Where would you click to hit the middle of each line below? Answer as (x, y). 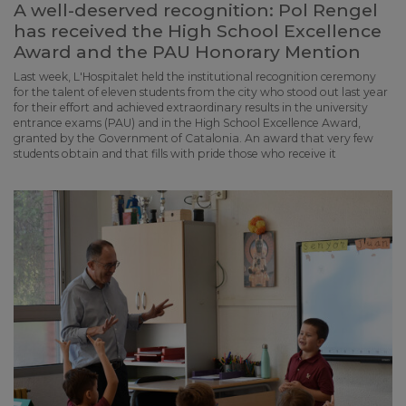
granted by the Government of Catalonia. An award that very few (193, 138)
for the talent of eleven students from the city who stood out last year (201, 92)
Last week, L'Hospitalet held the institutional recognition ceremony (195, 77)
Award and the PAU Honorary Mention (187, 52)
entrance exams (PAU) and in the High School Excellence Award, (187, 123)
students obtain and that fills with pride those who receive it (175, 154)
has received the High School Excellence (198, 31)
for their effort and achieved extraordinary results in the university (191, 107)
